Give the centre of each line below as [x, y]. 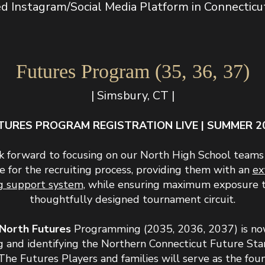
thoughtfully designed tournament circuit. [132, 199]
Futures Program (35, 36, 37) [132, 71]
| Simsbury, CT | [132, 96]
